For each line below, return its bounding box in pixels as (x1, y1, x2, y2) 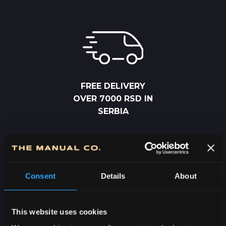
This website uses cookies (12, 207, 107, 216)
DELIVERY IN (87, 211, 139, 221)
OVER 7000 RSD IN (73, 93, 153, 103)
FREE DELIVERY (81, 81, 145, 91)
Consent (25, 172, 55, 181)
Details (100, 172, 126, 181)
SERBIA (97, 106, 129, 116)
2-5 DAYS (93, 199, 133, 209)
